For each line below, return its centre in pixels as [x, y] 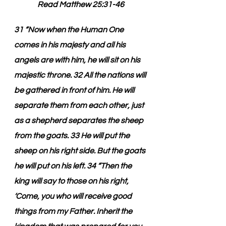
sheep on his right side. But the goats [80, 151]
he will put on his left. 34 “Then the [74, 166]
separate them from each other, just [80, 105]
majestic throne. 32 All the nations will [81, 75]
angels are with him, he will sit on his [78, 60]
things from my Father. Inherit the [74, 211]
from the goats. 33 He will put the [73, 136]
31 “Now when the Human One [70, 30]
